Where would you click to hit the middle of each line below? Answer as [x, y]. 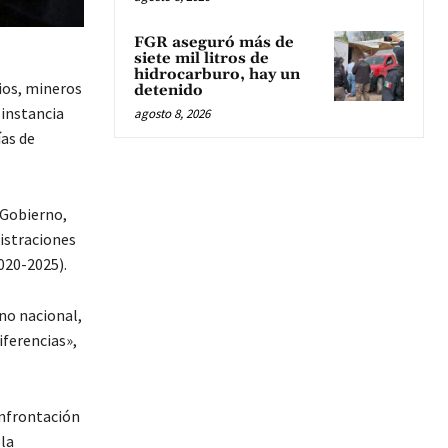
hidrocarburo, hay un [217, 74]
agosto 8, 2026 [172, 113]
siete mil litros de [201, 58]
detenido [170, 90]
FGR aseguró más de [214, 42]
